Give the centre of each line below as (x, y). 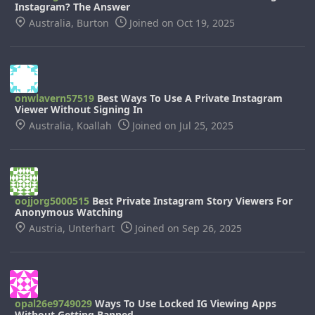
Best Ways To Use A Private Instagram (188, 98)
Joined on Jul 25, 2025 (181, 126)
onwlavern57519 (54, 98)
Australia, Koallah (70, 126)
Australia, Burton (69, 23)
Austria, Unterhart (72, 228)
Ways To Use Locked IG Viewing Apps (184, 303)
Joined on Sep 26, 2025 (187, 228)
